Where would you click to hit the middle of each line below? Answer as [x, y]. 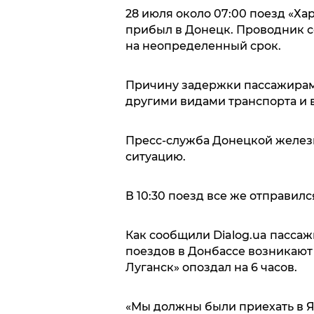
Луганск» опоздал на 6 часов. [211, 268]
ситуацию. [155, 157]
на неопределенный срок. [203, 46]
